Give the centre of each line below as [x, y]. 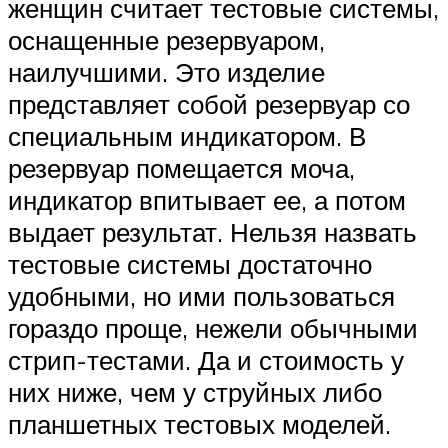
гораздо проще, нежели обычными [213, 328]
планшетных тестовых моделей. [199, 424]
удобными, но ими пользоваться [201, 296]
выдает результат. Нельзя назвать [212, 232]
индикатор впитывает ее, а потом [207, 200]
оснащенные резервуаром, [166, 40]
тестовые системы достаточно [190, 264]
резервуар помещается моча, [181, 168]
